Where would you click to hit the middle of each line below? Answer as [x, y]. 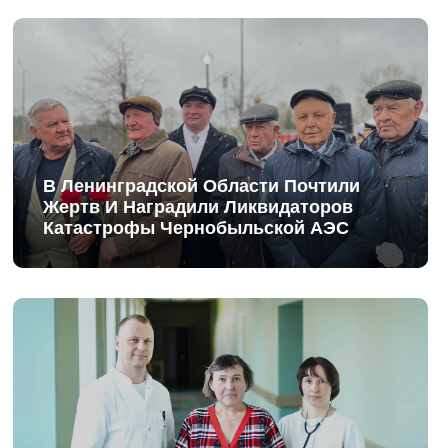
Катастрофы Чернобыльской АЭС [196, 227]
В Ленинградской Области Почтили [202, 185]
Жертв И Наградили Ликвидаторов [198, 206]
